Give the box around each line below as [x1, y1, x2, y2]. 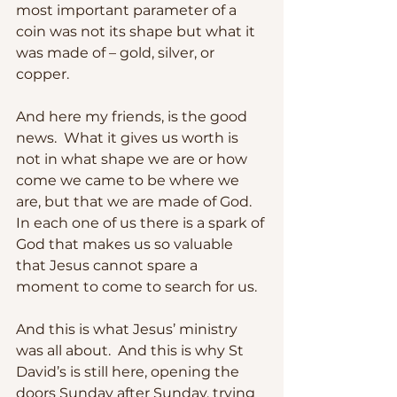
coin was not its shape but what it [16, 22, 259, 40]
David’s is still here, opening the [16, 362, 243, 380]
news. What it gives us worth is [16, 128, 242, 146]
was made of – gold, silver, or [16, 43, 218, 61]
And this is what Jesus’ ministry [16, 320, 241, 338]
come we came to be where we [16, 171, 243, 189]
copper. [16, 65, 73, 82]
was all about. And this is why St [16, 341, 247, 359]
